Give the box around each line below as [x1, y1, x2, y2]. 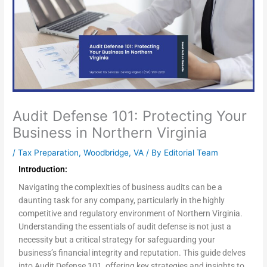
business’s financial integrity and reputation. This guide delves [18, 248, 246, 257]
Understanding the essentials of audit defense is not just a [18, 222, 232, 231]
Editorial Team [164, 148, 219, 157]
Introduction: [18, 164, 68, 174]
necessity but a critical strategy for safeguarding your [18, 235, 216, 244]
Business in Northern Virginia [13, 124, 207, 141]
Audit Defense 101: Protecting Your [13, 107, 247, 125]
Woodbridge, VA [83, 148, 144, 157]
